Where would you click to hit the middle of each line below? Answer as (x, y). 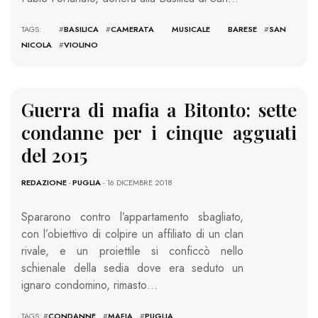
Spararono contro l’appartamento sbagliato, (132, 216)
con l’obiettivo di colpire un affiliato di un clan (132, 234)
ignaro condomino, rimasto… (89, 285)
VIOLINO (81, 44)
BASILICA (81, 29)
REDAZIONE (44, 182)
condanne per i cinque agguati (159, 132)
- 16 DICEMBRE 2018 (137, 182)
